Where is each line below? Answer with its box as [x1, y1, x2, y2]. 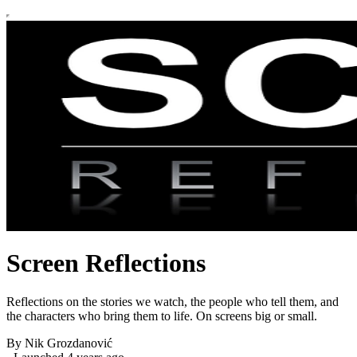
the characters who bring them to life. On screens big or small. [6, 309, 317, 324]
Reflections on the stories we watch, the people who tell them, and [6, 295, 339, 309]
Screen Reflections [6, 248, 206, 277]
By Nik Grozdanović [6, 336, 112, 351]
